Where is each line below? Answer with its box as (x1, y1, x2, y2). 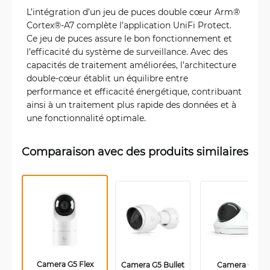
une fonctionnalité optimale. (27, 112, 146, 124)
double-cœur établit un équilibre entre (27, 72, 188, 84)
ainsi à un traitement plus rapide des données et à (27, 99, 236, 111)
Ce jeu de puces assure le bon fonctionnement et (27, 33, 232, 45)
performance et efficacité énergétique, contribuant (27, 86, 242, 98)
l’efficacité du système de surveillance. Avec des (27, 46, 228, 58)
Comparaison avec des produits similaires (22, 144, 248, 159)
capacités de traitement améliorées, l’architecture (27, 59, 236, 71)
